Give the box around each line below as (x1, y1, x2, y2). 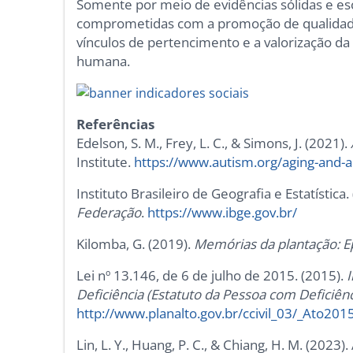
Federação (76, 203, 142, 222)
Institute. (76, 153, 135, 172)
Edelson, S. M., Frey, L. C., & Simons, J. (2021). (76, 134, 351, 153)
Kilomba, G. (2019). (76, 235, 195, 254)
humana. (76, 52, 131, 71)
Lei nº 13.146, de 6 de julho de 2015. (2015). (76, 266, 347, 285)
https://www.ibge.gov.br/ (147, 203, 298, 222)
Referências (76, 115, 155, 134)
